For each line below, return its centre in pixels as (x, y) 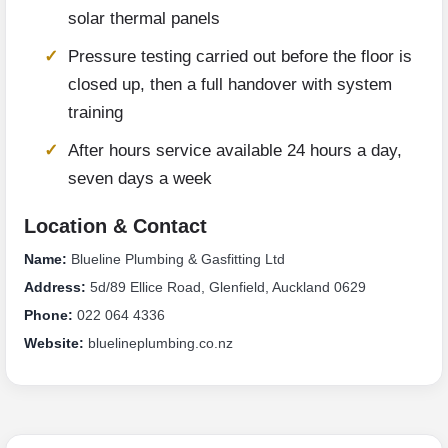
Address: (55, 287)
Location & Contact (115, 226)
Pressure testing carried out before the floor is (240, 57)
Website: (54, 343)
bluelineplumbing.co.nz (158, 343)
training (95, 113)
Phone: (48, 315)
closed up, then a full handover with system (230, 85)
